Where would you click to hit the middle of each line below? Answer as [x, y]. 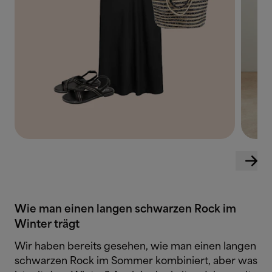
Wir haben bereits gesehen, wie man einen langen [135, 246]
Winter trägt [47, 224]
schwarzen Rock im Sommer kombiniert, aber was [136, 261]
